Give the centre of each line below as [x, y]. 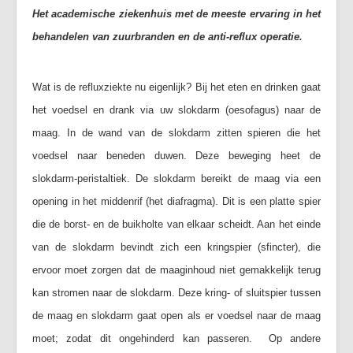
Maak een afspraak [89, 72]
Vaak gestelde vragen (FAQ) [111, 18]
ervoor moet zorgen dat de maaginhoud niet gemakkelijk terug [176, 270]
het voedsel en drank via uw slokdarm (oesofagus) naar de [176, 110]
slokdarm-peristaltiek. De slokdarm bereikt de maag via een [176, 178]
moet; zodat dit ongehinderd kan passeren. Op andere [176, 338]
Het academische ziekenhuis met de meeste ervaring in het [176, 14]
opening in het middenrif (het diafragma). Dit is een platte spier [176, 201]
